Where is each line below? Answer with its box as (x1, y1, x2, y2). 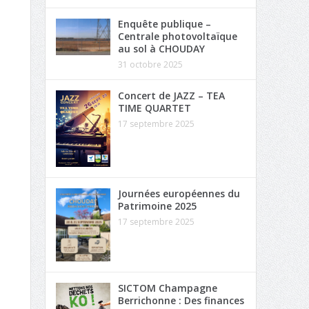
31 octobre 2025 (117, 59, 183, 70)
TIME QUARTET (117, 101, 191, 114)
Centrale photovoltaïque (117, 30, 237, 43)
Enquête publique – (117, 17, 211, 30)
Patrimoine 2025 (117, 199, 197, 213)
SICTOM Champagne (117, 281, 217, 295)
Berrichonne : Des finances (117, 293, 244, 307)
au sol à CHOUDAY (117, 42, 205, 55)
